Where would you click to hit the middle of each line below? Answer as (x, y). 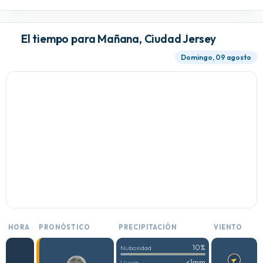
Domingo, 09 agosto (216, 58)
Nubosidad (136, 248)
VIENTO (228, 227)
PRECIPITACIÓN (148, 227)
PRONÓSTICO (65, 227)
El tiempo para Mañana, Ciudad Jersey (119, 39)
